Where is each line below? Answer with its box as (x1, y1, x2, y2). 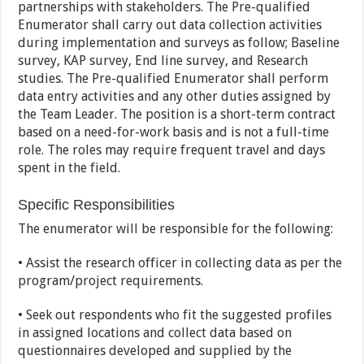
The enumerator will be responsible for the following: (18, 221, 334, 237)
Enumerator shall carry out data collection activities (18, 17, 323, 33)
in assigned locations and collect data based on (18, 325, 292, 341)
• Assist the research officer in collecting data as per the (18, 255, 343, 271)
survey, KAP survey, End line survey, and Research (18, 53, 309, 69)
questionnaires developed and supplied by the (18, 343, 292, 359)
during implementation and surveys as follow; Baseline (18, 35, 340, 51)
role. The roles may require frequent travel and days (18, 142, 326, 158)
